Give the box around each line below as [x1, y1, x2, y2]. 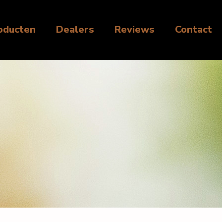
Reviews [114, 23, 155, 36]
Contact [175, 23, 212, 36]
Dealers [56, 23, 94, 36]
